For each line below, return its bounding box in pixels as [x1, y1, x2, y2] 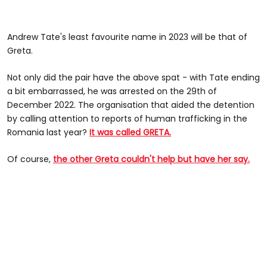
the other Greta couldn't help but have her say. [53, 153, 250, 165]
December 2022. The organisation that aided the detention [7, 98, 254, 111]
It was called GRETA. [89, 126, 171, 138]
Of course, [7, 153, 53, 165]
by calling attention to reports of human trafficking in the [7, 112, 247, 125]
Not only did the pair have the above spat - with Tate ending [7, 71, 260, 83]
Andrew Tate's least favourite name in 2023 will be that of [7, 30, 247, 43]
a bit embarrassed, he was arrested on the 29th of [7, 85, 217, 97]
